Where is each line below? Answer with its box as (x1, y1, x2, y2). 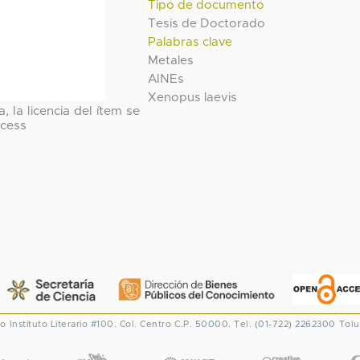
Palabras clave (148, 35, 233, 48)
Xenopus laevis (148, 91, 238, 104)
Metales (148, 54, 194, 67)
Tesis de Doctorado (148, 17, 266, 30)
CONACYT (158, 341, 219, 354)
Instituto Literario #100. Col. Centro (9, 319, 171, 329)
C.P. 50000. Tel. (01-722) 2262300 (174, 319, 336, 329)
